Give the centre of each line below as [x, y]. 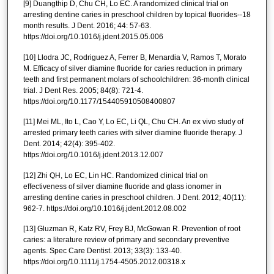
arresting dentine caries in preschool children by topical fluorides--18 [137, 15]
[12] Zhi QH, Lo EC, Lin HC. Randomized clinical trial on [115, 175]
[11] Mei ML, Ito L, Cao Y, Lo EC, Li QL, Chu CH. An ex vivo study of [133, 122]
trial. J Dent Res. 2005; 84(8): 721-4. [83, 90]
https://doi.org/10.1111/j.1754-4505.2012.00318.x [104, 261]
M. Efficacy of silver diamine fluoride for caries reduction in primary [132, 68]
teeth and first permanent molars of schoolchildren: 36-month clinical [136, 79]
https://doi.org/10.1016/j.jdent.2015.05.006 [93, 37]
